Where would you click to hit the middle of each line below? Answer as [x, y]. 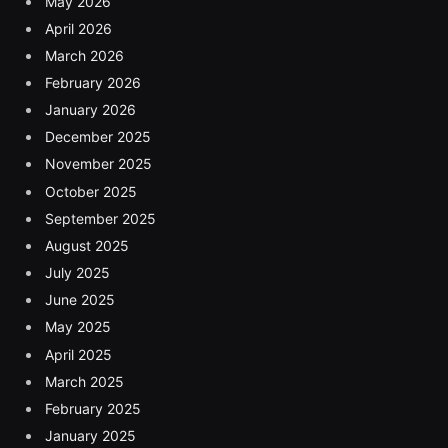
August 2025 [87, 245]
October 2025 [91, 191]
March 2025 [84, 381]
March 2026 [84, 55]
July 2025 [77, 273]
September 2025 [100, 218]
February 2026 [93, 82]
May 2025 [78, 327]
